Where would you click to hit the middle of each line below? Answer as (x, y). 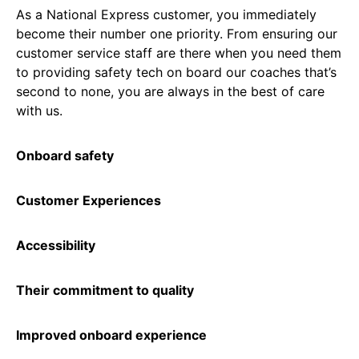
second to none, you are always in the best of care (170, 91)
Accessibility (56, 245)
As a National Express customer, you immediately (166, 14)
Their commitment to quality (105, 290)
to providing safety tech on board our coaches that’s (176, 72)
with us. (39, 111)
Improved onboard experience (111, 335)
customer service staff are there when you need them (179, 53)
